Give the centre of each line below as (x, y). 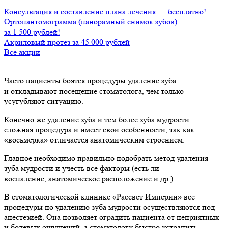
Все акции (22, 52)
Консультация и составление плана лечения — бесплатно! (105, 11)
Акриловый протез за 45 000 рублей (67, 42)
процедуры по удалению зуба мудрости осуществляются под (109, 207)
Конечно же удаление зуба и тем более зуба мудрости (97, 119)
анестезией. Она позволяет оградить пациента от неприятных (112, 217)
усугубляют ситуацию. (45, 101)
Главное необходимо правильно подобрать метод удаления (106, 158)
